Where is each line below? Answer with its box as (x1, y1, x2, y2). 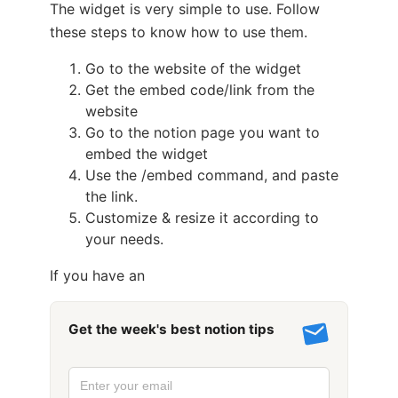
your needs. (85, 229, 163, 248)
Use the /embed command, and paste (85, 165, 338, 184)
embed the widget (85, 144, 208, 163)
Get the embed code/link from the (85, 80, 314, 99)
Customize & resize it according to (85, 208, 319, 227)
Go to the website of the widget (85, 59, 301, 77)
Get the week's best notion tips (68, 320, 275, 338)
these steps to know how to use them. (50, 22, 307, 41)
